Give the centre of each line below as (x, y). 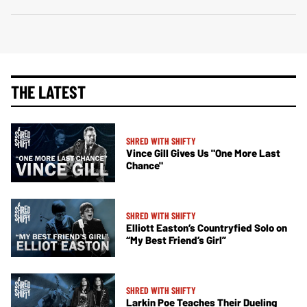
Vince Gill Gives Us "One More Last (203, 152)
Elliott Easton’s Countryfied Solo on (207, 228)
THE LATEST (48, 92)
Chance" (145, 165)
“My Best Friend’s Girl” (176, 240)
